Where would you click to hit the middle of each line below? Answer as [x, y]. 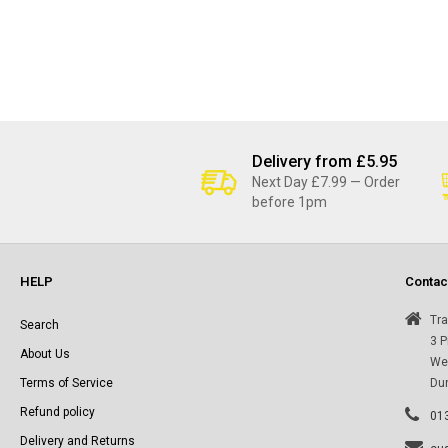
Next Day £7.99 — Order [326, 182]
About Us [45, 354]
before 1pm [289, 202]
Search [39, 325]
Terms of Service [66, 383]
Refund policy [57, 412]
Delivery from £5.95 [324, 161]
